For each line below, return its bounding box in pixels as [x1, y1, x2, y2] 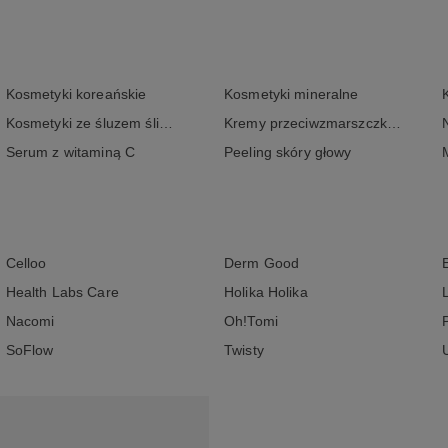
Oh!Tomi [223, 314, 278, 329]
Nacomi [5, 314, 55, 329]
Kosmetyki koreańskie [5, 87, 147, 102]
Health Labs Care [5, 285, 119, 300]
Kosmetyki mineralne [223, 87, 359, 102]
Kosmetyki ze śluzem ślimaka [158, 116, 173, 131]
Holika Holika [223, 285, 308, 300]
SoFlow [5, 343, 54, 358]
